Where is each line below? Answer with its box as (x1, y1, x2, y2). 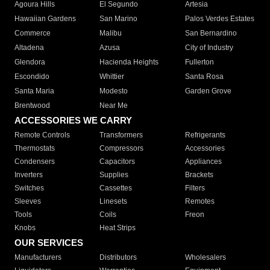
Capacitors (99, 157, 136, 166)
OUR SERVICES (14, 237, 83, 248)
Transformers (99, 131, 143, 140)
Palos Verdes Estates (184, 14, 254, 24)
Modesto (99, 87, 128, 96)
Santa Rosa (184, 72, 224, 81)
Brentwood (14, 101, 50, 110)
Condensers (14, 157, 55, 166)
